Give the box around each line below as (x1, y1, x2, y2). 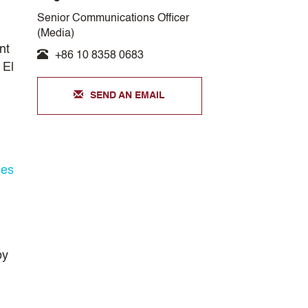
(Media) (36, 27, 74, 39)
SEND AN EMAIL (90, 90, 165, 100)
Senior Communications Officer (36, 12, 189, 24)
